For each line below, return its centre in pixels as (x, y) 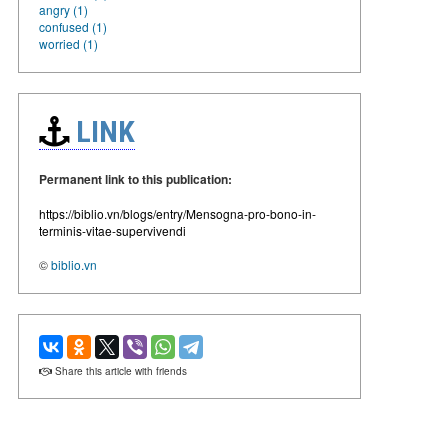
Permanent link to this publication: (135, 178)
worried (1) (68, 43)
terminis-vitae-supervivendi (112, 230)
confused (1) (73, 26)
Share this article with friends (119, 370)
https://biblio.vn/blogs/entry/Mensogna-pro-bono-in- (177, 213)
